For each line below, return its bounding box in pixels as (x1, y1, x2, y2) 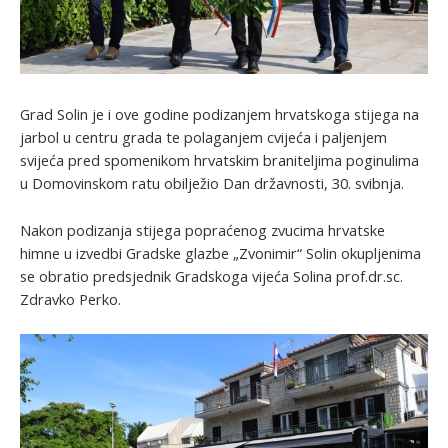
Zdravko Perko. (20, 288, 121, 309)
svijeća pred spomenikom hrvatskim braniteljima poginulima (20, 150, 419, 171)
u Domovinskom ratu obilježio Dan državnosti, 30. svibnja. (20, 173, 404, 194)
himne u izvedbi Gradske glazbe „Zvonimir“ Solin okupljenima (20, 242, 421, 263)
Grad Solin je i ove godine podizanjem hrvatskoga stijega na (20, 104, 419, 125)
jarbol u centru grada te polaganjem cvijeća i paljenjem (20, 127, 387, 148)
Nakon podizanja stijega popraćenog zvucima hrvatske (20, 219, 385, 240)
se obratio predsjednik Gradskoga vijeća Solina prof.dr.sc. (20, 265, 403, 286)
